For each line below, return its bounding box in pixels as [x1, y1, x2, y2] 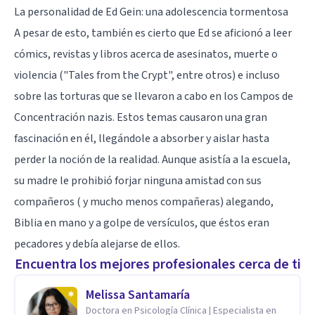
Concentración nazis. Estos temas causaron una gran [14, 109, 267, 125]
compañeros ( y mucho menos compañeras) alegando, [14, 193, 274, 210]
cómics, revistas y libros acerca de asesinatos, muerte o [14, 46, 278, 62]
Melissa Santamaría [86, 285, 190, 304]
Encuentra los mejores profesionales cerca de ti [14, 254, 301, 274]
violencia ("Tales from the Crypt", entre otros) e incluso [14, 67, 280, 83]
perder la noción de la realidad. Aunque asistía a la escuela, [14, 151, 290, 167]
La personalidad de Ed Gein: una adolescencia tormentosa [14, 4, 288, 20]
